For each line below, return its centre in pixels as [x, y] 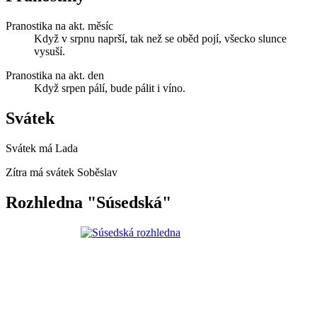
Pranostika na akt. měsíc [59, 26]
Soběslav [97, 172]
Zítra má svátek [41, 172]
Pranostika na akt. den [55, 76]
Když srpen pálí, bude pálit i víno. [110, 88]
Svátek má [30, 148]
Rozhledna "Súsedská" [88, 202]
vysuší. [50, 52]
